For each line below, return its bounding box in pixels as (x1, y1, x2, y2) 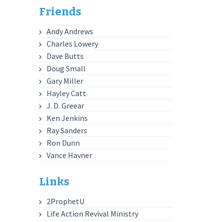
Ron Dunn (47, 138, 80, 148)
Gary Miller (47, 76, 84, 86)
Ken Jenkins (47, 113, 88, 123)
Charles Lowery (47, 39, 99, 49)
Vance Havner (47, 150, 93, 160)
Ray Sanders (47, 125, 88, 135)
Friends (39, 5, 82, 18)
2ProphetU (47, 196, 85, 206)
